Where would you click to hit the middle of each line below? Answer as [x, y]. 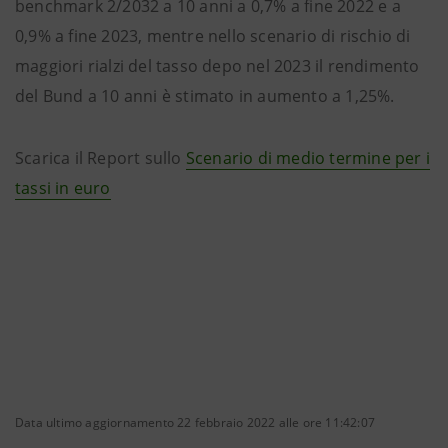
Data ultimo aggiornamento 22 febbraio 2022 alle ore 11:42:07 [195, 422]
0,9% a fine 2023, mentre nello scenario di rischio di [213, 36]
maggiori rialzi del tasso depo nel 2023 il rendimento [217, 66]
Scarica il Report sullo [100, 158]
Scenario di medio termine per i [308, 158]
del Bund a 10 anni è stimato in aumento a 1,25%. [205, 96]
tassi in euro [63, 188]
